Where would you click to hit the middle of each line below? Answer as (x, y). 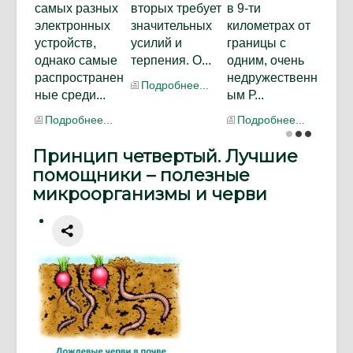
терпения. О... (171, 61)
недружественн (272, 78)
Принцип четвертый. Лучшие (165, 157)
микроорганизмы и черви (150, 195)
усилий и (156, 43)
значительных (171, 26)
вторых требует (176, 9)
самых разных (76, 9)
